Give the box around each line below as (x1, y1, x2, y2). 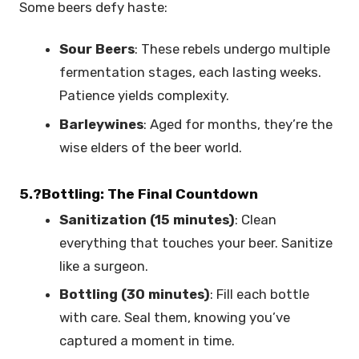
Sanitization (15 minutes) (59, 211, 236, 228)
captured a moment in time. (59, 333, 239, 349)
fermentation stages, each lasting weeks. (59, 64, 322, 81)
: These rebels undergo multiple (135, 41, 331, 58)
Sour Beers (59, 41, 135, 58)
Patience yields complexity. (59, 87, 233, 104)
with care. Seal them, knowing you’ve (59, 309, 291, 326)
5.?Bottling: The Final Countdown (19, 185, 258, 202)
